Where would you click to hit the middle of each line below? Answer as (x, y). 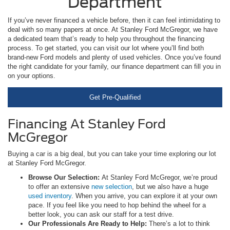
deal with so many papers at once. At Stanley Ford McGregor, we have (113, 30)
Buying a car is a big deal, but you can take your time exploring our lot (112, 154)
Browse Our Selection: (65, 178)
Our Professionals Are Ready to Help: (89, 224)
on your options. (32, 76)
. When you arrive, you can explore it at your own (144, 196)
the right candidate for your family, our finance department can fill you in (114, 67)
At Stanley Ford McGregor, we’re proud (159, 178)
